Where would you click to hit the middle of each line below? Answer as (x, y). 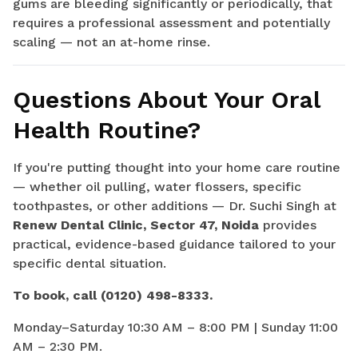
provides (288, 225)
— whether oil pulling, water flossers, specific (157, 187)
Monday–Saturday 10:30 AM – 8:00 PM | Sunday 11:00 (175, 328)
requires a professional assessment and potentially (171, 23)
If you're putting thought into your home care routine (177, 168)
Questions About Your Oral (166, 100)
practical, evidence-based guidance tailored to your (174, 245)
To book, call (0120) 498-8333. (113, 296)
